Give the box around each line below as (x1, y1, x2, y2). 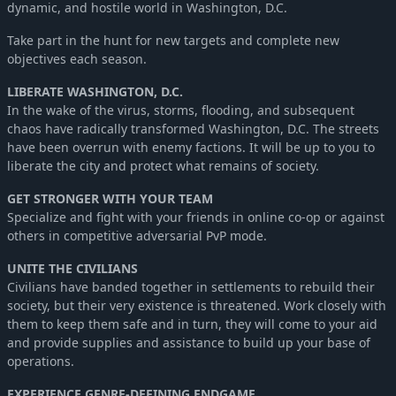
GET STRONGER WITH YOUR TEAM (7, 189, 213, 207)
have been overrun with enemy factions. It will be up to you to (7, 138, 375, 156)
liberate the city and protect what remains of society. (7, 156, 319, 174)
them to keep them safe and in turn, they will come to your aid (7, 315, 377, 332)
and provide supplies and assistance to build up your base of (7, 333, 370, 351)
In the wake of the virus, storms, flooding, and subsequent (7, 101, 354, 118)
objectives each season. (7, 49, 147, 67)
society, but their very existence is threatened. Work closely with (7, 296, 386, 314)
